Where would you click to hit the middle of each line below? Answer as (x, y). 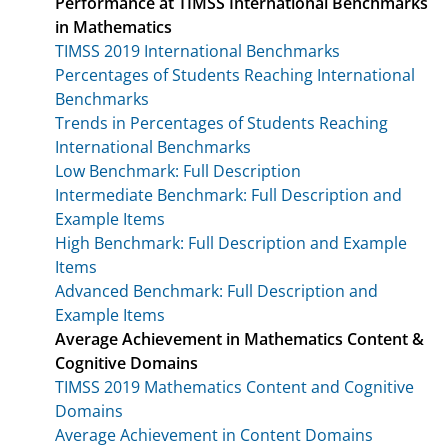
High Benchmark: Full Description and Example (231, 242)
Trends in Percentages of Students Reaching (221, 122)
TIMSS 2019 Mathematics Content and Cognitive (234, 386)
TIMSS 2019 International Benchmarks (197, 50)
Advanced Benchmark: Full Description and (216, 290)
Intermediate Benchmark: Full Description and (228, 194)
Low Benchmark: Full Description (178, 170)
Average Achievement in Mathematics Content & (239, 338)
